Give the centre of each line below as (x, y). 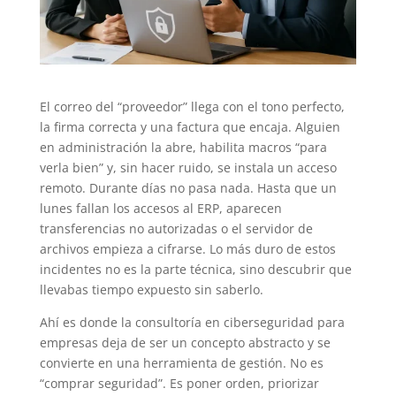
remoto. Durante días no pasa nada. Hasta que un (188, 187)
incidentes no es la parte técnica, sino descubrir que (195, 269)
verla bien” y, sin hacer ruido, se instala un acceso (188, 167)
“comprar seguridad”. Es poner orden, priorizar (179, 383)
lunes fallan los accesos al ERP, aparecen (160, 208)
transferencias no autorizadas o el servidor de (176, 228)
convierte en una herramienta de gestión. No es (181, 362)
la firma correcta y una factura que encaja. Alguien (190, 126)
